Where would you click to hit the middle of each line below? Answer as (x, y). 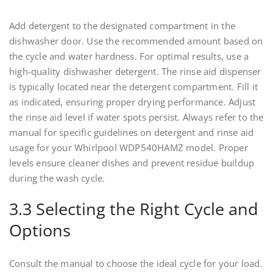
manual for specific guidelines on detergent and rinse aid (132, 133)
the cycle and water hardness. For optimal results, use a (129, 56)
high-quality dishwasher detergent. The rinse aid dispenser (135, 72)
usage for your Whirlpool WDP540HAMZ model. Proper (129, 148)
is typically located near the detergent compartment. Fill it (134, 87)
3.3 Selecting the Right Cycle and (134, 209)
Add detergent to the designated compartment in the (122, 26)
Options (40, 230)
